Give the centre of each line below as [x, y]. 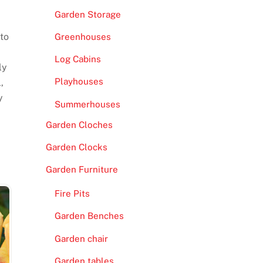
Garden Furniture [82, 170]
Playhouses [79, 82]
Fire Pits [72, 194]
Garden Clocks [76, 147]
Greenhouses [82, 37]
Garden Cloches [79, 124]
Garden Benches [89, 216]
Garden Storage [87, 15]
